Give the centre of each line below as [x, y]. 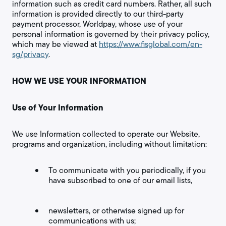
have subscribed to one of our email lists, [120, 180]
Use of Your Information [58, 107]
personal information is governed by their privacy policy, [111, 34]
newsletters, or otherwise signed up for [116, 211]
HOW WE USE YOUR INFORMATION [79, 81]
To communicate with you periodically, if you [127, 170]
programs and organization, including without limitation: [109, 144]
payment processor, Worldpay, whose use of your [97, 24]
